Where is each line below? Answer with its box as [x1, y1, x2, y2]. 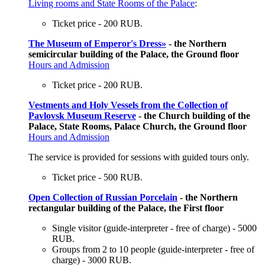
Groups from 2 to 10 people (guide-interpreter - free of [52, 244, 254, 255]
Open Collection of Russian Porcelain [28, 192, 177, 203]
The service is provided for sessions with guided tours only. [28, 152, 249, 163]
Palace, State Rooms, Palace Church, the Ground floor [28, 121, 247, 132]
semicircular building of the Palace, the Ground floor [28, 49, 239, 60]
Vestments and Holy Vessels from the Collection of [28, 100, 228, 111]
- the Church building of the [136, 111, 250, 121]
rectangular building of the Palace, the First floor [28, 203, 224, 214]
